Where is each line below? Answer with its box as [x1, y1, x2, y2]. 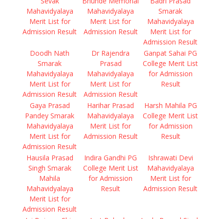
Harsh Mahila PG [144, 101, 197, 110]
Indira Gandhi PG [84, 153, 137, 162]
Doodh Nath [30, 48, 69, 58]
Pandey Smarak [25, 111, 74, 120]
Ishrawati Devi [148, 153, 193, 162]
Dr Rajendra [91, 48, 130, 58]
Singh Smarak [28, 163, 71, 173]
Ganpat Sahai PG [144, 48, 197, 58]
